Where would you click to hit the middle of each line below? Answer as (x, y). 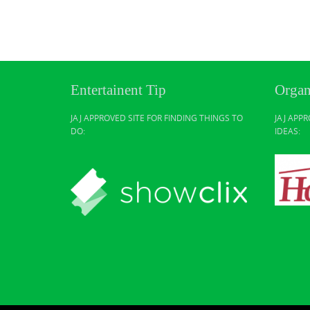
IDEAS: (288, 130)
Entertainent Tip (118, 90)
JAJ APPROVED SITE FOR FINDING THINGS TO (157, 117)
